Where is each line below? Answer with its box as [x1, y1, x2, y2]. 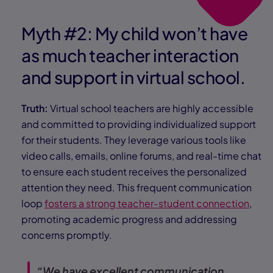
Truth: [21, 101, 50, 115]
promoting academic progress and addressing [21, 212, 237, 225]
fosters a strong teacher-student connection [44, 196, 249, 210]
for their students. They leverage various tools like [21, 133, 246, 146]
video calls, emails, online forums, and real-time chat [21, 149, 261, 162]
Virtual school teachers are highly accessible [50, 101, 253, 115]
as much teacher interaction [21, 44, 239, 66]
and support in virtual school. [21, 66, 245, 88]
